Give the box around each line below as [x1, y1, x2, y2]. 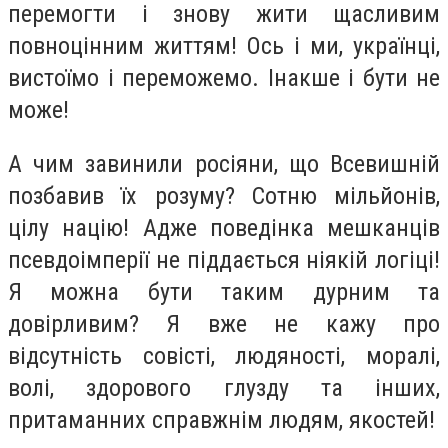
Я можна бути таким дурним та [8, 277, 440, 306]
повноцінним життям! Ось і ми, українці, [8, 32, 440, 61]
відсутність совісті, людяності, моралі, [8, 341, 440, 370]
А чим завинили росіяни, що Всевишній [8, 149, 440, 178]
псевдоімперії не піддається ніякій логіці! [8, 245, 440, 274]
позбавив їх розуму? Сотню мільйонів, [8, 181, 440, 210]
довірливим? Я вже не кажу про [8, 309, 440, 338]
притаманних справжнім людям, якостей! [8, 405, 435, 434]
